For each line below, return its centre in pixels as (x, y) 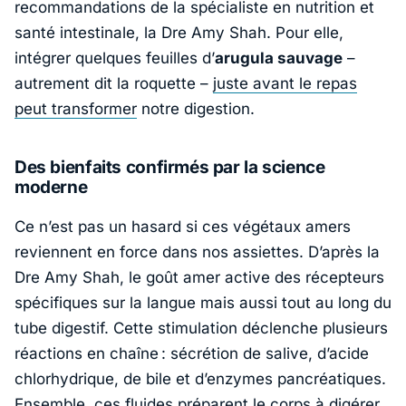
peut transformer (76, 109)
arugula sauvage (279, 58)
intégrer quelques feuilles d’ (115, 58)
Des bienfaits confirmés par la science (170, 168)
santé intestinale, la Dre (103, 33)
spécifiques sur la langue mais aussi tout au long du (203, 302)
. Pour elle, (305, 33)
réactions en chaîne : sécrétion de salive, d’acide (192, 353)
